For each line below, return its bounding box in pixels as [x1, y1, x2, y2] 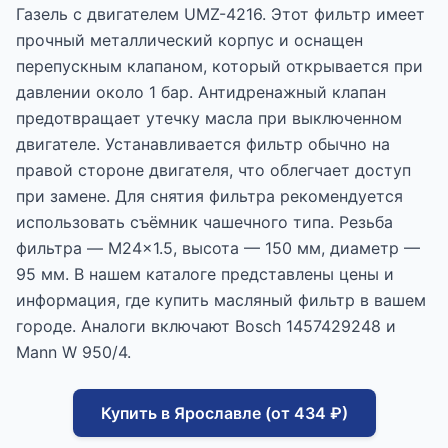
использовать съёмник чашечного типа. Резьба [16, 212, 393, 233]
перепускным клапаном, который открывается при [16, 56, 423, 77]
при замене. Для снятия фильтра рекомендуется [16, 186, 403, 207]
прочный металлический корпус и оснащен [16, 30, 363, 51]
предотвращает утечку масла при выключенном [16, 108, 402, 129]
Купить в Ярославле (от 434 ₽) [100, 403, 348, 424]
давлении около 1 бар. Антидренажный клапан [16, 82, 386, 103]
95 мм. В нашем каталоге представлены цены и [16, 264, 394, 285]
